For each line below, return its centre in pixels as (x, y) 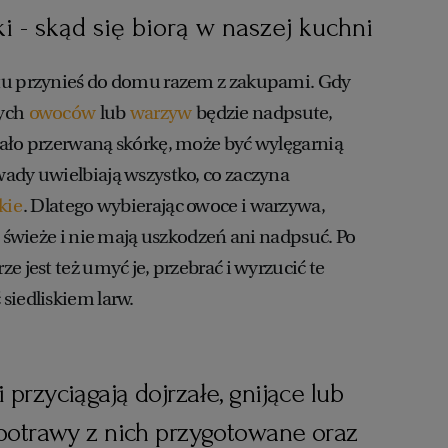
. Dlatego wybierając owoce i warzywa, (173, 206)
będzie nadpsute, (262, 113)
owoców (62, 113)
